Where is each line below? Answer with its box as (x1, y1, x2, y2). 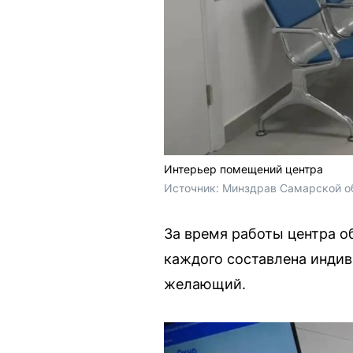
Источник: (164, 181, 222, 195)
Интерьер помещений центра (164, 162, 323, 176)
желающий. (164, 276, 246, 293)
